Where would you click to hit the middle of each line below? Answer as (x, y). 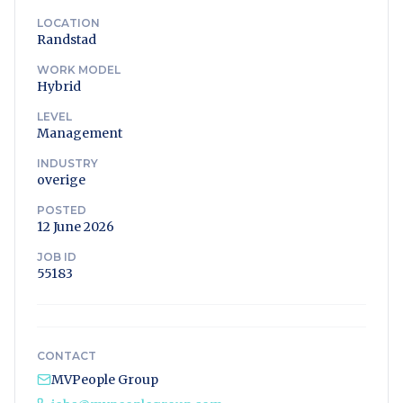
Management (80, 133)
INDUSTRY (67, 163)
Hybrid (59, 86)
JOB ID (57, 257)
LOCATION (68, 23)
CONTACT (67, 356)
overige (61, 180)
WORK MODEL (79, 70)
